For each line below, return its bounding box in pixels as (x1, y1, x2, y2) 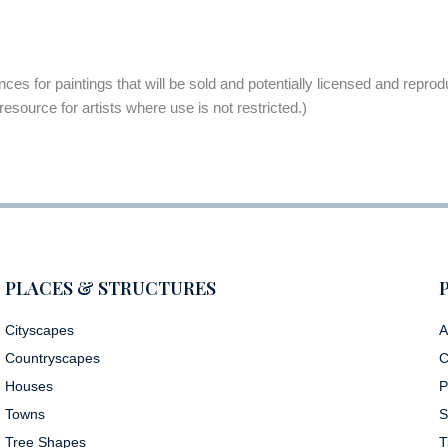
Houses (5, 377, 54, 394)
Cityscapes (5, 321, 75, 338)
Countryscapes (5, 349, 101, 366)
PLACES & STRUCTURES (5, 275, 217, 300)
